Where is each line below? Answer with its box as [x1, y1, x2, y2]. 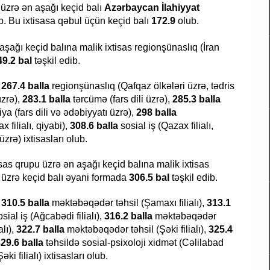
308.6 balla [70, 121, 118, 131]
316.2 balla [102, 211, 155, 222]
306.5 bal [127, 172, 172, 183]
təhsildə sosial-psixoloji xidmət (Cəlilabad [43, 237, 224, 248]
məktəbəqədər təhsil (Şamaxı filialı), [52, 198, 207, 209]
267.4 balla [1, 81, 52, 92]
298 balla [136, 107, 177, 118]
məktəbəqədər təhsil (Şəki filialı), [64, 224, 209, 235]
